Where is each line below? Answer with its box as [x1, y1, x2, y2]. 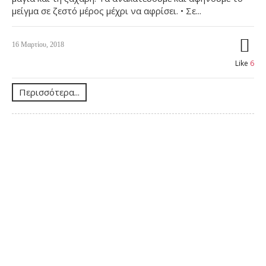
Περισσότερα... [19, 86, 80, 99]
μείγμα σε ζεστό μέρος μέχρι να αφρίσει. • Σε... [12, 5, 201, 17]
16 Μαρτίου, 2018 [12, 40, 64, 49]
